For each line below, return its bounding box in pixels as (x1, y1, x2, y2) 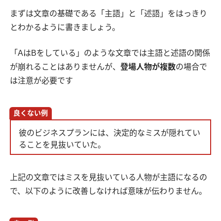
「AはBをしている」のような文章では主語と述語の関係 (10, 49, 210, 58)
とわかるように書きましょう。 (10, 23, 120, 32)
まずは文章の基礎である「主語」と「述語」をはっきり (10, 9, 207, 18)
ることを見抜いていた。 (19, 141, 106, 149)
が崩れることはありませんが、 (10, 63, 120, 72)
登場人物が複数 (120, 63, 176, 72)
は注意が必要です (10, 76, 73, 85)
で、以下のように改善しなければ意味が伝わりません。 (10, 187, 207, 196)
